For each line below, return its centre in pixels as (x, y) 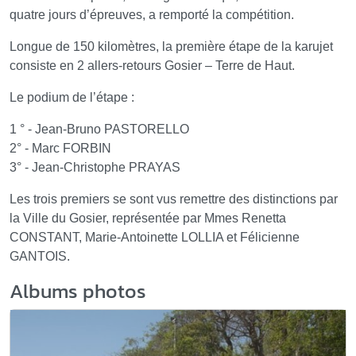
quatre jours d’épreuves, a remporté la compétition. (152, 15)
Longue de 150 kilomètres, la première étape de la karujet (171, 46)
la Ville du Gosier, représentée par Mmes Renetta (148, 218)
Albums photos (78, 291)
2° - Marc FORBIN (60, 148)
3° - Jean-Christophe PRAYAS (95, 167)
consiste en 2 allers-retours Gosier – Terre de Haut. (152, 66)
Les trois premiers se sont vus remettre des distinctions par (174, 199)
